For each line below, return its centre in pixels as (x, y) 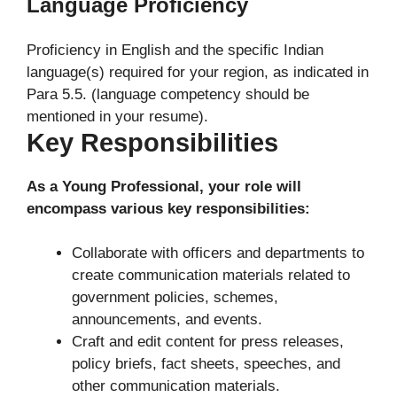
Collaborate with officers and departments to (218, 253)
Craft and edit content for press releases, (208, 342)
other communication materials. (176, 386)
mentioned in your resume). (117, 116)
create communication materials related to (211, 275)
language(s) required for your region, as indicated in (198, 72)
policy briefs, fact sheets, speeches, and (206, 364)
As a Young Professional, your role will (164, 186)
